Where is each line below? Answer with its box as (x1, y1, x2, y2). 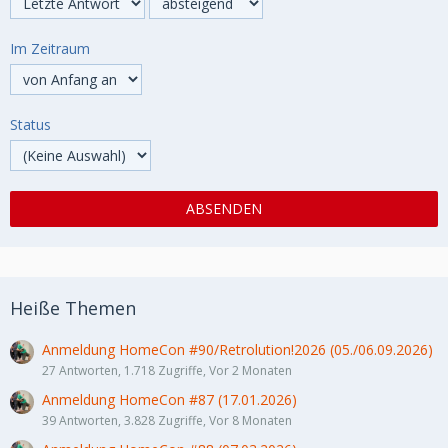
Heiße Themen (10, 296, 136, 320)
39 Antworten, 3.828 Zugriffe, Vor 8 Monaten (42, 412, 292, 429)
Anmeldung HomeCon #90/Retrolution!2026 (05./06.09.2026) (42, 340, 433, 359)
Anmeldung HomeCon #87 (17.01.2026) (42, 390, 297, 409)
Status (10, 115, 51, 134)
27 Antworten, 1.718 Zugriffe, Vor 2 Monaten (42, 362, 292, 379)
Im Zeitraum (10, 39, 90, 58)
